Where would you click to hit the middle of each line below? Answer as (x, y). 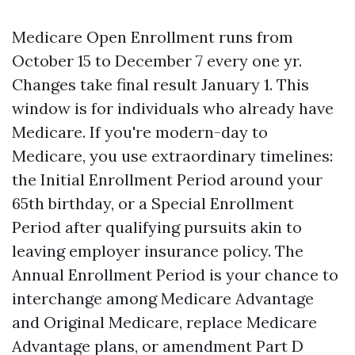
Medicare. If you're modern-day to (140, 132)
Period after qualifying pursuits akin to (157, 227)
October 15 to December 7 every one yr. (157, 61)
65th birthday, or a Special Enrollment (153, 203)
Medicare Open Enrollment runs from (153, 37)
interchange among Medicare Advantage (163, 298)
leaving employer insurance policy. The (158, 251)
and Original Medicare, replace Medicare (164, 322)
